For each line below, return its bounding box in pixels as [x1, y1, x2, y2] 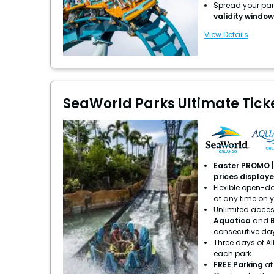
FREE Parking [213, 259, 265, 270]
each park [213, 248, 251, 259]
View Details [204, 29, 248, 40]
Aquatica [213, 215, 253, 226]
